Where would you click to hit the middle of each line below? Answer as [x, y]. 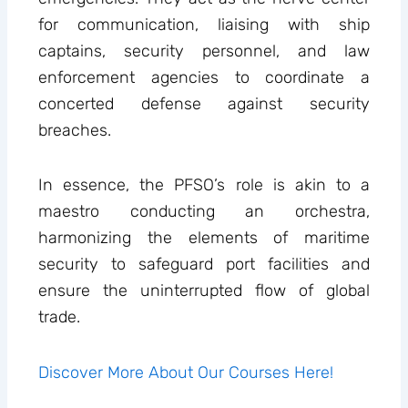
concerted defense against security [204, 103]
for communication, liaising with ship [204, 24]
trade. [60, 317]
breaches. [75, 130]
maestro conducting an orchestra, [204, 212]
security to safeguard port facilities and [204, 265]
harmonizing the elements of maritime [204, 238]
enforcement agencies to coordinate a [204, 77]
